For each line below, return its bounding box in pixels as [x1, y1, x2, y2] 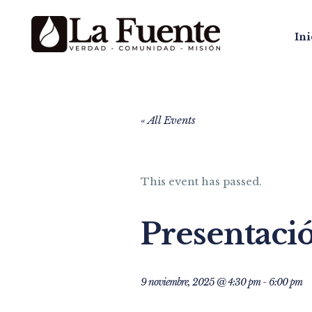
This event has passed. [141, 175, 262, 188]
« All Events [141, 114, 196, 127]
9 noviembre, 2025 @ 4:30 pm [141, 276, 260, 288]
